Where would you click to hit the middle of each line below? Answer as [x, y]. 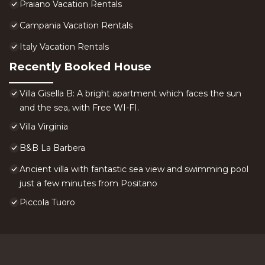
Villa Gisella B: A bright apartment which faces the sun [130, 94]
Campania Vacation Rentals [76, 26]
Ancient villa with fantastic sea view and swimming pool [134, 169]
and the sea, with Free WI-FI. [79, 108]
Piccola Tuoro [47, 203]
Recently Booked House [80, 67]
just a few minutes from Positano [88, 184]
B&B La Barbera [52, 148]
